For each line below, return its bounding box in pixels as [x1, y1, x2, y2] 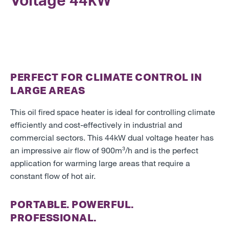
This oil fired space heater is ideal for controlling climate [10, 106, 215, 117]
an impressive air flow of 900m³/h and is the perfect [10, 145, 198, 155]
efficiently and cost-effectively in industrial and [10, 119, 182, 129]
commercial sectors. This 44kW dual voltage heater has [10, 132, 214, 142]
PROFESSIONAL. [10, 211, 97, 224]
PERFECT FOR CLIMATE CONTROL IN [10, 70, 202, 83]
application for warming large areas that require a [10, 157, 190, 168]
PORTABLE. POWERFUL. [10, 197, 134, 211]
